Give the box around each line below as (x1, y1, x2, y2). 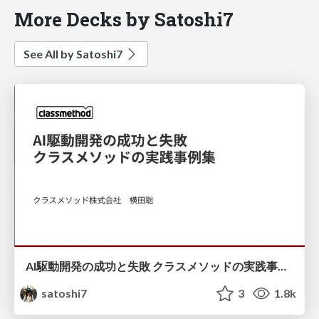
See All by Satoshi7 (23, 46, 125, 61)
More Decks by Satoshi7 (14, 6, 234, 31)
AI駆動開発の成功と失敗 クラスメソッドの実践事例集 (278, 259, 286, 273)
